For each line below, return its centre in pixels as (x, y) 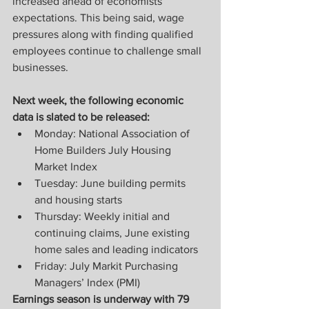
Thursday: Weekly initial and (103, 217)
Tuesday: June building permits (111, 183)
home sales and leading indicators (116, 250)
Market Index (66, 167)
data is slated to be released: (81, 117)
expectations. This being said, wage (100, 18)
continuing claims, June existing (113, 233)
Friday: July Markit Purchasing (108, 266)
